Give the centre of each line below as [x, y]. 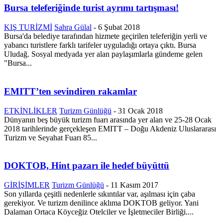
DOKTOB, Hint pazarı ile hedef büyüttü [87, 166]
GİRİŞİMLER [27, 185]
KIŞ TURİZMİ [28, 27]
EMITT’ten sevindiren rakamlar [70, 91]
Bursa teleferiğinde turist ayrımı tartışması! [91, 8]
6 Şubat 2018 [119, 27]
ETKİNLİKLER [31, 111]
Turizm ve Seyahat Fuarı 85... [51, 137]
